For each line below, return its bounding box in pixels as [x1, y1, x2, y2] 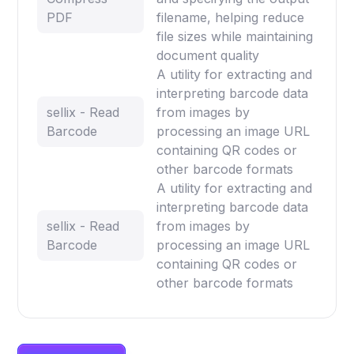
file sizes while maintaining [156, 28, 314, 45]
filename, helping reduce [156, 9, 305, 26]
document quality [156, 47, 260, 64]
